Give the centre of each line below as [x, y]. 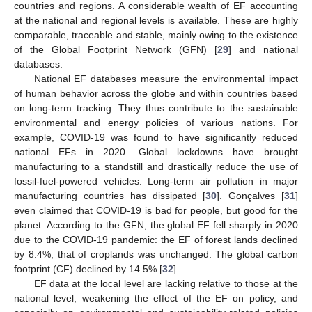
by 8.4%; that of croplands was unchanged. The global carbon [156, 254]
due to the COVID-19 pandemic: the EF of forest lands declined [156, 239]
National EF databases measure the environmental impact [166, 78]
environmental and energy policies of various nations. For [156, 122]
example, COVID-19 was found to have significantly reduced [156, 137]
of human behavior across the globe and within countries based [156, 93]
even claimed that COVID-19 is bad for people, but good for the [156, 210]
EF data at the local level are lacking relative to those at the [166, 283]
